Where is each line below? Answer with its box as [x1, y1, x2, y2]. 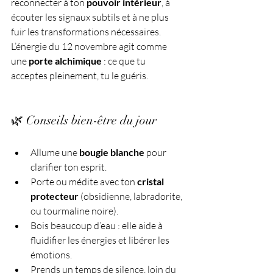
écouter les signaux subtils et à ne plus [11, 11, 171, 24]
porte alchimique [29, 55, 102, 67]
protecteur [30, 190, 79, 202]
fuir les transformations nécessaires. [11, 26, 163, 38]
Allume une [30, 146, 79, 159]
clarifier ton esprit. [30, 161, 107, 174]
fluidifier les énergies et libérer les [30, 234, 171, 247]
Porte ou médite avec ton [30, 175, 137, 188]
